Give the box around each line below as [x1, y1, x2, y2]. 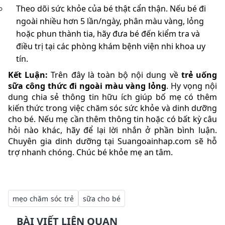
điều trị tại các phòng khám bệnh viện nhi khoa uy [16, 40, 205, 52]
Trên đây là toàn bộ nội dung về [51, 69, 181, 80]
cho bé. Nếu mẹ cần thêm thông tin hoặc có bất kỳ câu [8, 113, 217, 125]
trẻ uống [181, 69, 217, 80]
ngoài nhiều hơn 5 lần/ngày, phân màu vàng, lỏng [16, 15, 204, 27]
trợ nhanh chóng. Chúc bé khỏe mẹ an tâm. [8, 146, 173, 158]
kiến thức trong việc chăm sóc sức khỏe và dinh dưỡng [8, 102, 217, 114]
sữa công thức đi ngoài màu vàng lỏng [8, 80, 167, 91]
